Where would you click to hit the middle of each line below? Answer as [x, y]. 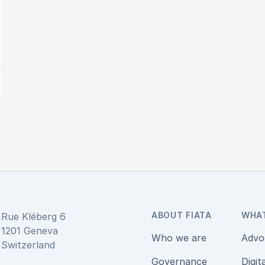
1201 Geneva [30, 231]
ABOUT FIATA [182, 215]
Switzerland [28, 245]
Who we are [179, 238]
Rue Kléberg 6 [33, 216]
